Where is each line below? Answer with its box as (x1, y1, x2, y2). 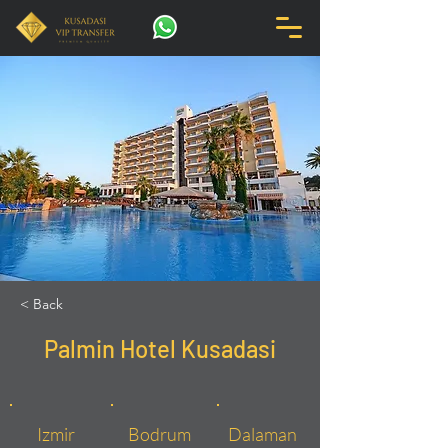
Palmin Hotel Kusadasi (44, 334, 276, 363)
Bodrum (127, 423, 191, 445)
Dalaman (227, 423, 297, 445)
